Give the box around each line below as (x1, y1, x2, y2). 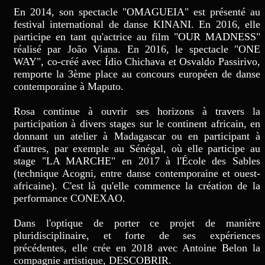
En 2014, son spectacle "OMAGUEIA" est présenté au (13, 5, 261, 18)
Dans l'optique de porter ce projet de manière (13, 216, 261, 229)
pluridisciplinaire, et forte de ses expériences (13, 229, 261, 241)
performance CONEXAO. (13, 192, 125, 204)
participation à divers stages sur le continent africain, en (13, 117, 261, 130)
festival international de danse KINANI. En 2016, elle (13, 18, 261, 30)
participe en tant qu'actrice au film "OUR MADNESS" (13, 30, 261, 43)
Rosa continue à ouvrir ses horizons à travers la (13, 105, 261, 117)
